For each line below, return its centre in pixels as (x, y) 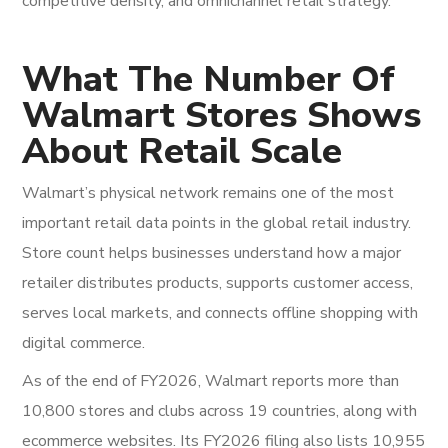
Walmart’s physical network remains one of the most (208, 193)
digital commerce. (84, 343)
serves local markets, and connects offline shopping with (220, 313)
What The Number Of (209, 79)
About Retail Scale (182, 151)
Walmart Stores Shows (222, 115)
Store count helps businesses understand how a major (212, 253)
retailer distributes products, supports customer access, (218, 283)
